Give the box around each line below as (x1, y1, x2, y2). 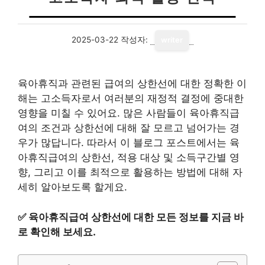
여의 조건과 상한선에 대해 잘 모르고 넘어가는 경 (18, 122, 240, 134)
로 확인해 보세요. (18, 225, 96, 238)
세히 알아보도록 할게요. (18, 181, 127, 193)
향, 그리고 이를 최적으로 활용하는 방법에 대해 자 (18, 166, 243, 178)
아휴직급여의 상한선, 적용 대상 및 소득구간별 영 (18, 151, 240, 163)
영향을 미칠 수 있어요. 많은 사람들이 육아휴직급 (18, 107, 240, 119)
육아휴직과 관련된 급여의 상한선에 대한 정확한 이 (18, 77, 247, 89)
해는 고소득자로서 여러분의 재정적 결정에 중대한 (18, 92, 244, 104)
